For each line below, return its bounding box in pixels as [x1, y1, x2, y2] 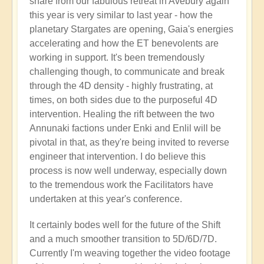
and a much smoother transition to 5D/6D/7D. [29, 234, 217, 245]
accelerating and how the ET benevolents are [29, 38, 219, 49]
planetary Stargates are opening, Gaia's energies [29, 24, 233, 35]
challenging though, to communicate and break [29, 67, 225, 77]
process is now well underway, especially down [29, 166, 227, 176]
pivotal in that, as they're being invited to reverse [29, 137, 229, 148]
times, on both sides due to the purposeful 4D [29, 95, 217, 105]
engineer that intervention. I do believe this [29, 151, 206, 162]
